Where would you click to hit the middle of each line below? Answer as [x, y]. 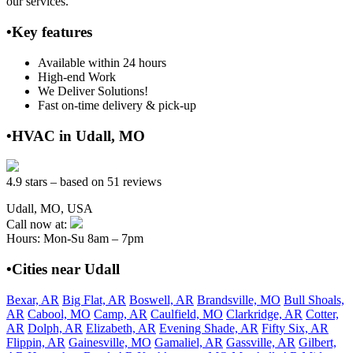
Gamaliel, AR [189, 342]
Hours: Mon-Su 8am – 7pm [75, 239]
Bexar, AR [33, 299]
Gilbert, [318, 342]
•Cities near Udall [63, 269]
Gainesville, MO [110, 342]
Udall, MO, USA [50, 209]
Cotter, [322, 314]
